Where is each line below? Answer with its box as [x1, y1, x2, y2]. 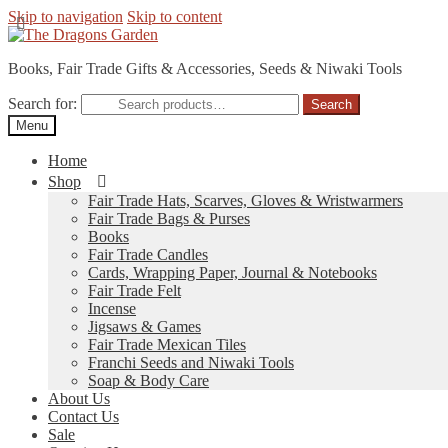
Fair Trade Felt [88, 282, 181, 299]
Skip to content [127, 8, 222, 25]
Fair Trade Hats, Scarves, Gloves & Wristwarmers [88, 192, 403, 209]
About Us [48, 390, 110, 407]
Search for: [8, 95, 77, 112]
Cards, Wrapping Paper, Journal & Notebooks [88, 264, 377, 281]
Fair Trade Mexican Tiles [88, 336, 246, 353]
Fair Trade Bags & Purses [88, 210, 250, 227]
